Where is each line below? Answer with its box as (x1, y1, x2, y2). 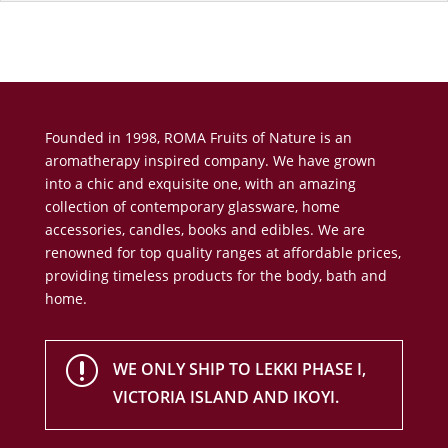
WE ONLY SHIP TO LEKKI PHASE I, (112, 358, 366, 381)
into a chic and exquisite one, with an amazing (44, 174, 356, 194)
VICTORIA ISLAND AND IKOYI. (112, 386, 339, 409)
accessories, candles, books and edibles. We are (44, 220, 365, 240)
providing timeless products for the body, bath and (44, 266, 387, 286)
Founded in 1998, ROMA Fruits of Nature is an (44, 128, 352, 148)
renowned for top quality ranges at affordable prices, (44, 243, 401, 263)
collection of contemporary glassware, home (44, 197, 340, 217)
